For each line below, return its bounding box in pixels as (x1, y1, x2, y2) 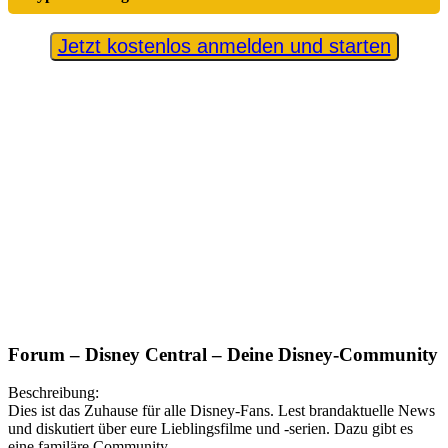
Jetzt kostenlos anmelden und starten (57, 35, 391, 57)
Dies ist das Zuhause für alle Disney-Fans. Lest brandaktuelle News (8, 402, 435, 420)
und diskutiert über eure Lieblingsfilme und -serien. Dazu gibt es (8, 420, 413, 438)
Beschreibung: (8, 384, 99, 402)
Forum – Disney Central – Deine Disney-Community (8, 343, 438, 365)
